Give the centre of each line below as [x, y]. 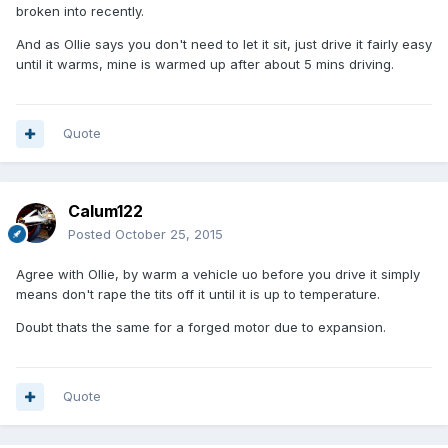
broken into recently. [80, 11]
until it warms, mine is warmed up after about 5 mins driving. [205, 64]
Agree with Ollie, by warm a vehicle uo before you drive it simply [218, 274]
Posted [91, 234]
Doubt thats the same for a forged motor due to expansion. [201, 327]
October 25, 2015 [169, 234]
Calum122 [105, 211]
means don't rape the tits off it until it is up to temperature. [198, 294]
